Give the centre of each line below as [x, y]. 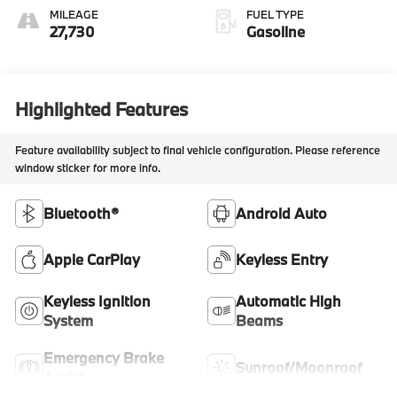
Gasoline [276, 31]
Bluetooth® [82, 213]
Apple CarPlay [92, 259]
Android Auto [281, 213]
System [69, 320]
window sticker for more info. [88, 168]
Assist [64, 377]
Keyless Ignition [97, 300]
